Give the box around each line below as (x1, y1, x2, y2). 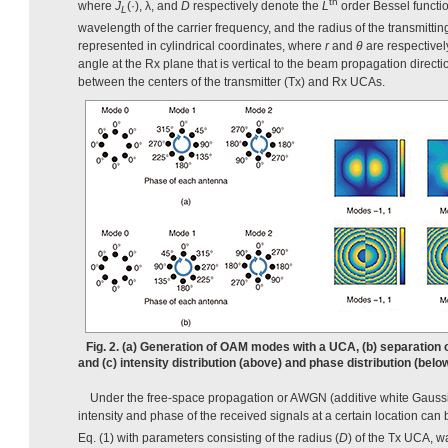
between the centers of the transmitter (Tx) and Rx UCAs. (78, 74, 385, 89)
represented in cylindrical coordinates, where (78, 38, 325, 53)
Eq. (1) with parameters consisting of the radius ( (78, 430, 339, 445)
